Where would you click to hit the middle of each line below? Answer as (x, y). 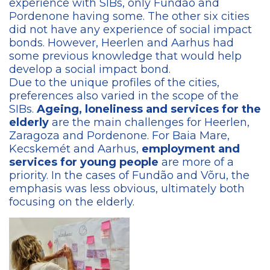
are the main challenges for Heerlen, (149, 122)
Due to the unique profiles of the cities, (114, 82)
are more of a (196, 162)
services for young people (84, 162)
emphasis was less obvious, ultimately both (127, 188)
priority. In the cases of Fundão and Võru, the (129, 175)
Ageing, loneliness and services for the (149, 109)
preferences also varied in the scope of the (124, 96)
